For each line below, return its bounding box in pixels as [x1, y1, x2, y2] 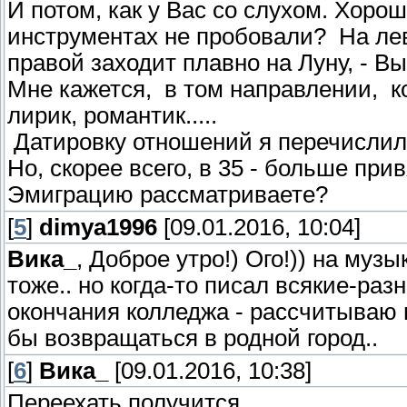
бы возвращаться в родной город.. [7, 325, 378, 352]
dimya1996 [39, 214, 157, 241]
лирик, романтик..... [7, 103, 217, 129]
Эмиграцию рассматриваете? [7, 182, 328, 208]
